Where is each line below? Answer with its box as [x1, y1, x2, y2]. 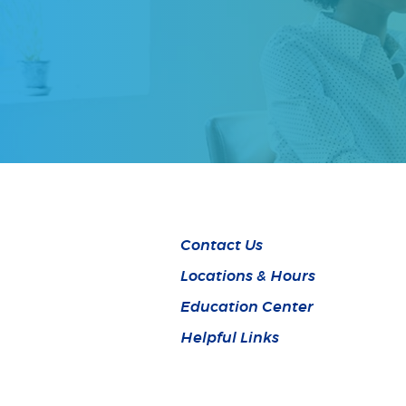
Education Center [180, 300, 314, 314]
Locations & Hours [180, 269, 316, 284]
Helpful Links [180, 331, 280, 345]
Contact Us [180, 238, 264, 253]
